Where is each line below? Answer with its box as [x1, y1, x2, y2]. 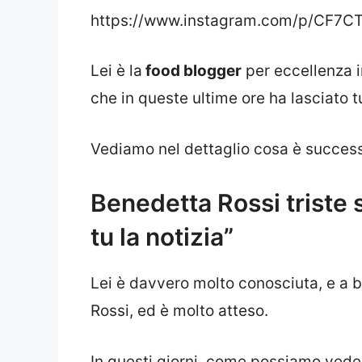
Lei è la [90, 61, 142, 81]
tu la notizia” [90, 222, 234, 252]
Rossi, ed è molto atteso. [90, 301, 268, 321]
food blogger [142, 61, 242, 81]
